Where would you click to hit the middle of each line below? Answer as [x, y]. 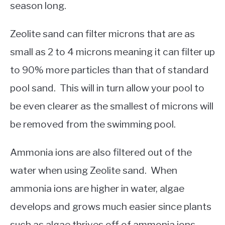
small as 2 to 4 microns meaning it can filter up [113, 52]
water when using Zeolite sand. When [94, 171]
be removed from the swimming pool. [93, 124]
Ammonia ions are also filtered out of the [101, 152]
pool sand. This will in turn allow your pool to [107, 88]
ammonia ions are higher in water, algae [97, 189]
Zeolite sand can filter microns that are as [102, 34]
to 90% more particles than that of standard [109, 70]
